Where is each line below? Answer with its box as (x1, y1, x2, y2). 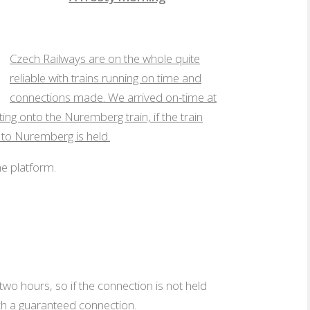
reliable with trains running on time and (10, 69, 201, 86)
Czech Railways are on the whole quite (10, 50, 200, 66)
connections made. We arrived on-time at (10, 89, 217, 105)
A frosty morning (11, 17, 84, 31)
